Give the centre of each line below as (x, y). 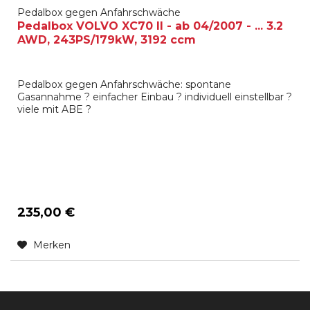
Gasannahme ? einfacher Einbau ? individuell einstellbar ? (155, 97)
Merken (52, 245)
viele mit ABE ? (55, 110)
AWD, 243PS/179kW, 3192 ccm (107, 40)
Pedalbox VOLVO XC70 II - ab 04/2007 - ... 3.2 (151, 26)
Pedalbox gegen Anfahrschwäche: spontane (125, 85)
